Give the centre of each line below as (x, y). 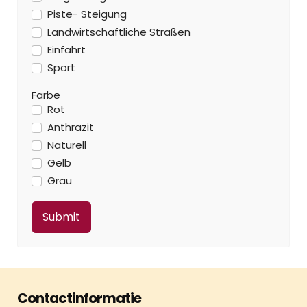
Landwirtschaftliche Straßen (119, 32)
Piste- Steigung (87, 14)
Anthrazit (70, 127)
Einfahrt (66, 49)
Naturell (66, 145)
